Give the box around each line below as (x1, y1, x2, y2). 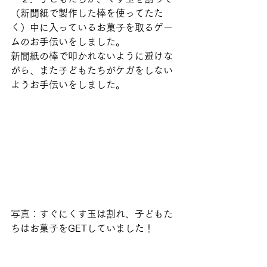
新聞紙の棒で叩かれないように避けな (11, 51, 173, 61)
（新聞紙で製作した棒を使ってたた (11, 8, 163, 18)
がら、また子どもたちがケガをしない (11, 66, 173, 76)
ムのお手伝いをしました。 (11, 37, 125, 47)
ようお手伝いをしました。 (11, 80, 125, 90)
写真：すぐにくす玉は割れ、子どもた (11, 209, 173, 219)
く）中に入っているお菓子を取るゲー (11, 23, 173, 33)
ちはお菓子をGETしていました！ (11, 223, 154, 234)
